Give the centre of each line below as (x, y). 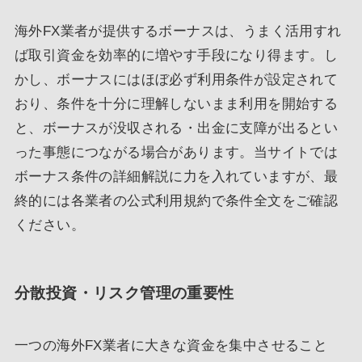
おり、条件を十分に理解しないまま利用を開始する (176, 103)
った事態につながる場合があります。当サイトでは (176, 152)
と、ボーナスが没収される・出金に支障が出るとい (176, 128)
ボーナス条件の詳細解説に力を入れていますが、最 (176, 176)
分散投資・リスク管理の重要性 (124, 293)
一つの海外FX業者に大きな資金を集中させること (171, 346)
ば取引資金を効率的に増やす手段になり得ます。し (176, 55)
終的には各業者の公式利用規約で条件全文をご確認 (176, 200)
